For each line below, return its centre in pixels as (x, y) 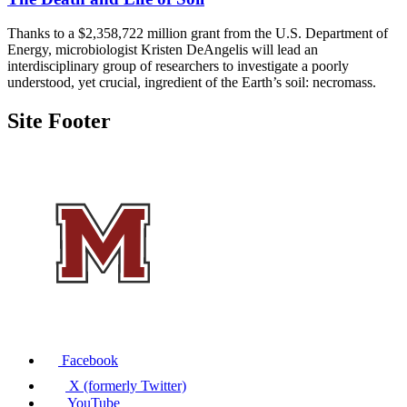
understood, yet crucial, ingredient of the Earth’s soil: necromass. (192, 83)
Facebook (90, 361)
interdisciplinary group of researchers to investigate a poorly (178, 66)
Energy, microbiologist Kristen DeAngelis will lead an (163, 50)
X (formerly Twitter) (128, 386)
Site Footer (59, 121)
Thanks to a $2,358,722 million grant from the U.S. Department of (198, 34)
